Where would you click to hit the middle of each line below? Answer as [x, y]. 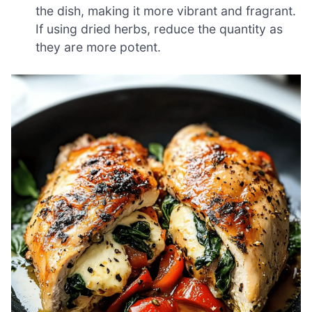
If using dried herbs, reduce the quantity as [159, 29]
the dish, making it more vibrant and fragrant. [166, 10]
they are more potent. [99, 47]
